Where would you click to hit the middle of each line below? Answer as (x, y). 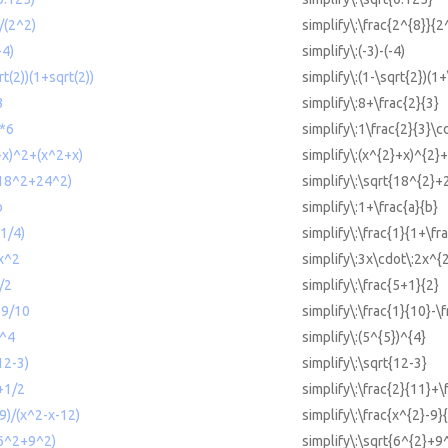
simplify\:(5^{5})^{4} (364, 337)
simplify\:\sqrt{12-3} (364, 363)
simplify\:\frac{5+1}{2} (370, 285)
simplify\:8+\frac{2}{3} (370, 103)
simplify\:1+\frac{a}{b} (370, 207)
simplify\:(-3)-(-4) (353, 51)
